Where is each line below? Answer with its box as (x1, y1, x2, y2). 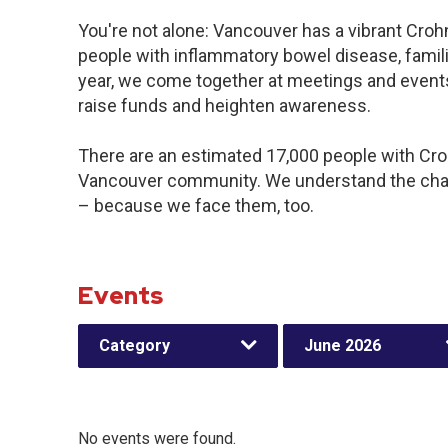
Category (99, 336, 170, 355)
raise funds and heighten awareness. (78, 95, 371, 116)
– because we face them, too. (78, 195, 314, 216)
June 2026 (304, 336, 381, 355)
